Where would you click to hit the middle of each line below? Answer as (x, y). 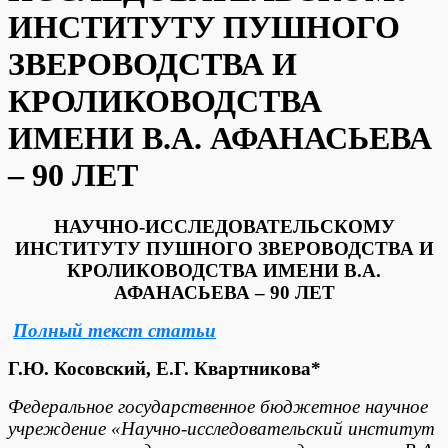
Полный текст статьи (114, 330)
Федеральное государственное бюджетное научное (218, 406)
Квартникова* (257, 368)
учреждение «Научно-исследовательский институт (221, 428)
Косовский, (102, 368)
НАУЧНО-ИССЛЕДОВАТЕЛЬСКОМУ (224, 226)
